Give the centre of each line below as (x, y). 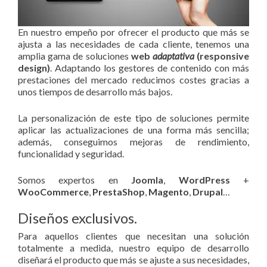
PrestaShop (119, 192)
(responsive (222, 56)
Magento (169, 192)
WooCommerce (53, 192)
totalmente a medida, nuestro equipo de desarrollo (133, 248)
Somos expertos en (75, 180)
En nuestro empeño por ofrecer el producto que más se (133, 32)
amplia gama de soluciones (74, 56)
